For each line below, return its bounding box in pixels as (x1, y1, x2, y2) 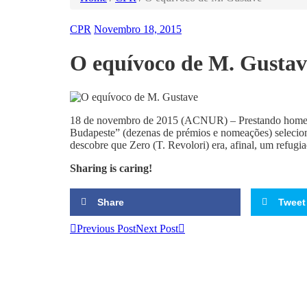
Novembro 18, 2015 (94, 23, 182, 36)
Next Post (136, 222, 178, 234)
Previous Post (77, 222, 136, 234)
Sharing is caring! (70, 162, 152, 175)
